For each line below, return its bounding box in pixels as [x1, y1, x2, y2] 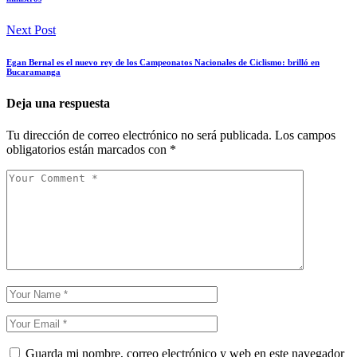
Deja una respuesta [6, 96, 110, 111]
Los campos [275, 127, 335, 142]
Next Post [6, 23, 56, 37]
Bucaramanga [6, 67, 61, 77]
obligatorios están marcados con [6, 142, 170, 156]
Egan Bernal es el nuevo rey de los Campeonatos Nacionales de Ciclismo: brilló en [6, 57, 320, 68]
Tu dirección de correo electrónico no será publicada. [6, 127, 272, 142]
